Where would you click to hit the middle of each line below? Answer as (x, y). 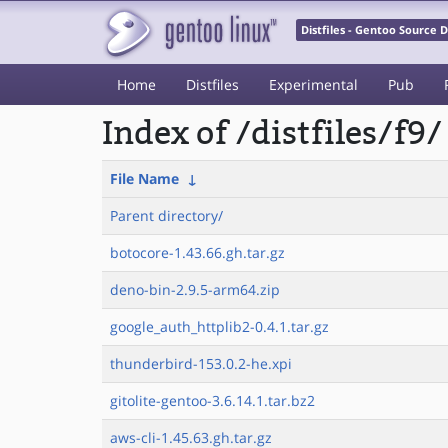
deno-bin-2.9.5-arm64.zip (195, 289)
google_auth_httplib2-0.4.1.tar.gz (219, 326)
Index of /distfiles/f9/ (272, 133)
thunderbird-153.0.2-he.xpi (201, 363)
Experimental (313, 84)
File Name (144, 178)
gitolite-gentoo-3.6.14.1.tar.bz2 (212, 400)
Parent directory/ (166, 215)
